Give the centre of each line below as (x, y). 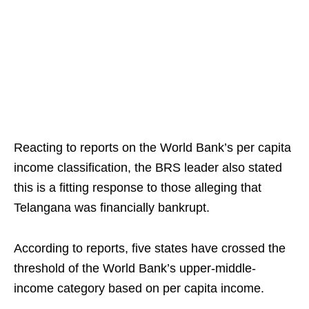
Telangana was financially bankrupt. (112, 208)
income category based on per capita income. (139, 288)
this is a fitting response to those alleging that (138, 188)
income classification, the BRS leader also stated (148, 168)
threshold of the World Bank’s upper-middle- (135, 268)
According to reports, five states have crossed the (150, 248)
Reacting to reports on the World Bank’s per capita (152, 148)
